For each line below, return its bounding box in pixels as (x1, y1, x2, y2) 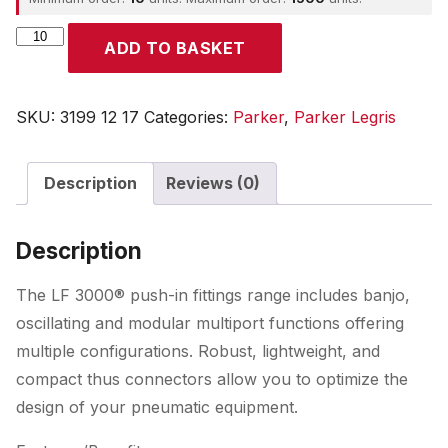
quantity (15, 49, 75, 69)
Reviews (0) (166, 173, 260, 193)
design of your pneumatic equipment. (16, 397, 298, 417)
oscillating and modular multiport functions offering (16, 313, 404, 333)
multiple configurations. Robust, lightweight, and (16, 341, 380, 361)
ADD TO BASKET (104, 38, 246, 58)
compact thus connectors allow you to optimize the (16, 369, 408, 389)
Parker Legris (294, 107, 396, 127)
